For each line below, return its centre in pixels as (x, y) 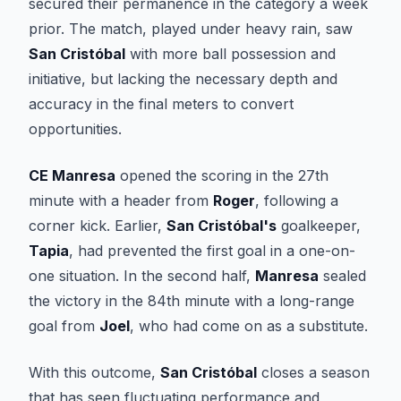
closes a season (313, 372)
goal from (64, 326)
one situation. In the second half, (142, 276)
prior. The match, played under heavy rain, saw (191, 29)
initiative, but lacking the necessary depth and (183, 79)
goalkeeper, (319, 226)
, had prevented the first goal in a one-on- (212, 251)
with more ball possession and (230, 54)
